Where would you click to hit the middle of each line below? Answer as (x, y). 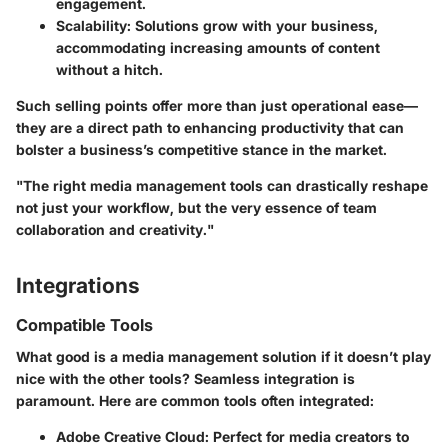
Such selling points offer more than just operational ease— (217, 106)
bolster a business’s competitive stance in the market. (201, 150)
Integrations (78, 286)
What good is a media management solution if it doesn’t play (223, 357)
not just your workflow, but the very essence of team (196, 208)
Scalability (91, 26)
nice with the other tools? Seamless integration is (185, 379)
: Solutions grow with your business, (252, 26)
